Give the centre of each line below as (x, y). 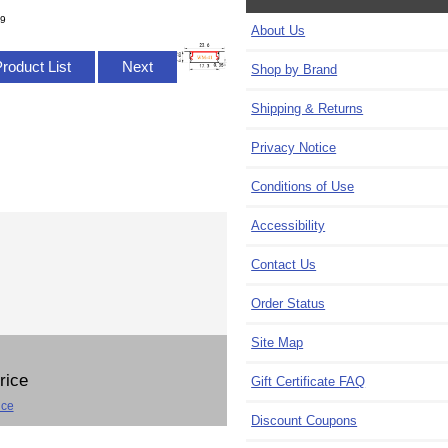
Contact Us (284, 265)
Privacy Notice (294, 148)
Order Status (288, 304)
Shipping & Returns (307, 109)
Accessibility (288, 226)
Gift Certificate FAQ (308, 382)
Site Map (277, 343)
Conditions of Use (303, 187)
